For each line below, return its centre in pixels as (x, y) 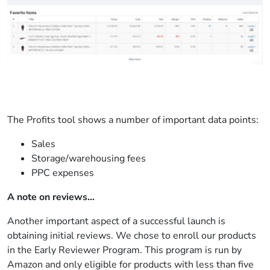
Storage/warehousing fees (89, 159)
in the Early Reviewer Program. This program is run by (124, 250)
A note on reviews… (51, 197)
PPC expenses (63, 173)
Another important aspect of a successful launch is (116, 221)
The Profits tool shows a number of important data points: (133, 120)
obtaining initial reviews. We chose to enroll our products (132, 236)
